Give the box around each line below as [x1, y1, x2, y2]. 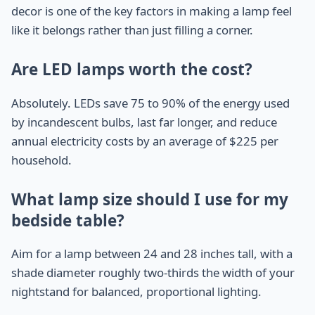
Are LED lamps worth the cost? [11, 58, 252, 81]
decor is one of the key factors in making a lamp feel [11, 3, 292, 20]
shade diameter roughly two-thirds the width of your [11, 264, 295, 281]
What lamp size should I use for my [11, 188, 288, 210]
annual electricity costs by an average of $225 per [11, 132, 278, 149]
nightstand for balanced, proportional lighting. [11, 283, 262, 300]
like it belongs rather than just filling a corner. [11, 22, 253, 39]
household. [11, 151, 72, 168]
